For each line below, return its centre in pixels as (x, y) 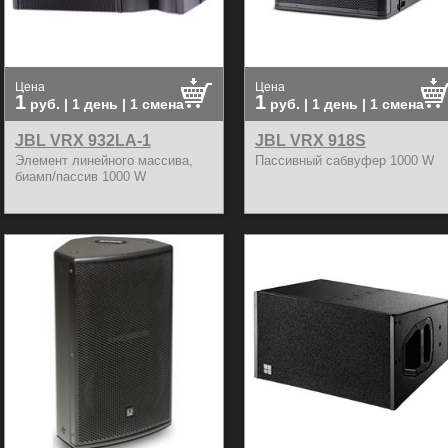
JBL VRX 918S (310, 139)
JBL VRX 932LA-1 (83, 139)
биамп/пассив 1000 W (80, 176)
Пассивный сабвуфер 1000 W (344, 160)
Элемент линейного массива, (104, 160)
